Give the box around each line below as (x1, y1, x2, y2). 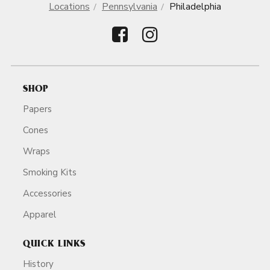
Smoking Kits (23, 166, 77, 178)
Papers (23, 102, 52, 115)
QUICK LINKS (23, 239, 86, 250)
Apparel (23, 208, 56, 221)
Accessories (23, 187, 72, 199)
